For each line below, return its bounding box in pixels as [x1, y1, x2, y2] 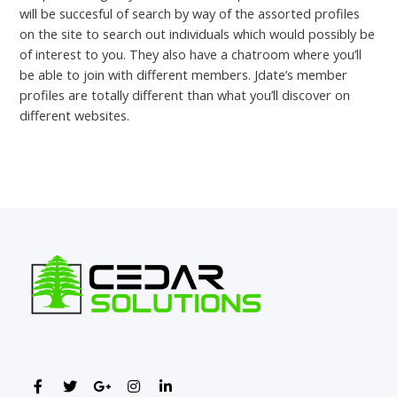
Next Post [268, 167, 332, 185]
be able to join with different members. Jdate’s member [19, 65, 348, 83]
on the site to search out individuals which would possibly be [19, 24, 376, 43]
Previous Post [65, 167, 151, 185]
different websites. [19, 105, 130, 124]
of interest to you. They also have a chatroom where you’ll [19, 44, 362, 63]
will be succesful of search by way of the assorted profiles [19, 4, 361, 22]
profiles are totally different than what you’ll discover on [19, 85, 351, 104]
